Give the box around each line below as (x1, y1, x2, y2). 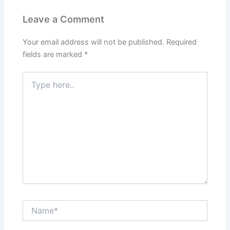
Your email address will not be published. (23, 37, 165, 47)
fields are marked (23, 49, 85, 59)
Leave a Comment (23, 13, 105, 25)
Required (166, 37, 197, 47)
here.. (22, 82, 42, 91)
